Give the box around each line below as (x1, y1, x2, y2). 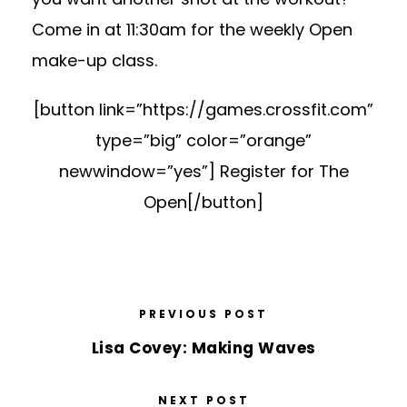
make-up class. (32, 49, 157, 73)
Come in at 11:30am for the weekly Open (32, 18, 352, 42)
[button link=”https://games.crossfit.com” (34, 98, 373, 122)
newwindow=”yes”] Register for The (58, 160, 349, 184)
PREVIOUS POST (139, 306, 268, 323)
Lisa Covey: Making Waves (91, 337, 316, 360)
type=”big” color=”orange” (95, 129, 312, 153)
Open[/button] (144, 191, 263, 214)
